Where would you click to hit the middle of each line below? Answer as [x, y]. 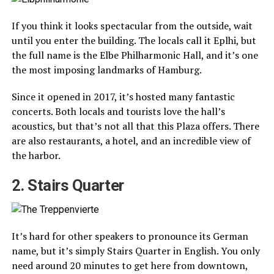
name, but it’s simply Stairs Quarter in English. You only [135, 251]
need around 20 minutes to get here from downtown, [129, 266]
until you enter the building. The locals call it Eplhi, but [134, 41]
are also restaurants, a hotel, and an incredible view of [131, 141]
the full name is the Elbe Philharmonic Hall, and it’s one [135, 55]
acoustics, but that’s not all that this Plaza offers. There [135, 126]
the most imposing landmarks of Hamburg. [106, 70]
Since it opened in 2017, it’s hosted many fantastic [123, 97]
